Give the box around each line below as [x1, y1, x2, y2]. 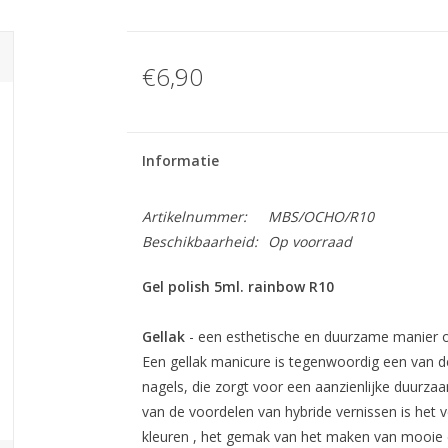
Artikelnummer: [141, 207, 247, 226]
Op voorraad [267, 232, 352, 251]
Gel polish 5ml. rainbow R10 [141, 277, 334, 296]
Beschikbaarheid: [141, 232, 258, 251]
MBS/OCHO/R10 [267, 207, 374, 226]
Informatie [141, 151, 219, 170]
